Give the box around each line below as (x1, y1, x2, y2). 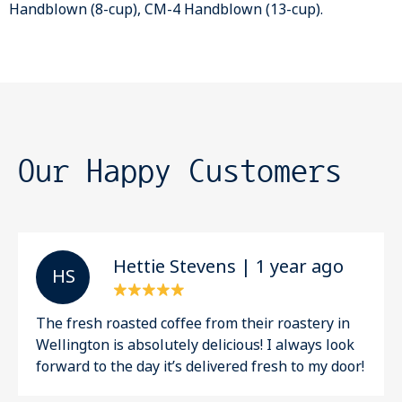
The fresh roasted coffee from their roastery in (36, 312, 350, 334)
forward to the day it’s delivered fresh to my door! (36, 355, 364, 377)
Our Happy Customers (18, 153, 342, 188)
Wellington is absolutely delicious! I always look (36, 334, 354, 355)
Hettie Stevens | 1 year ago (112, 254, 344, 281)
